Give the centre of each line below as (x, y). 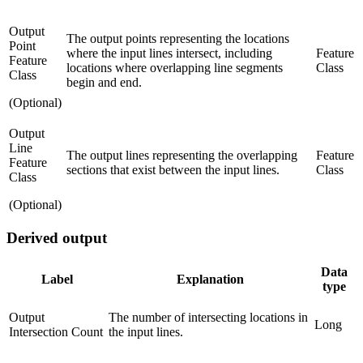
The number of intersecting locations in (208, 318)
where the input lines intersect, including (169, 53)
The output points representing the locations (178, 38)
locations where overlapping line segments (175, 67)
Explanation (210, 280)
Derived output (57, 238)
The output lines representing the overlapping (182, 155)
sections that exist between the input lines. (173, 169)
